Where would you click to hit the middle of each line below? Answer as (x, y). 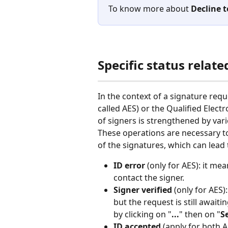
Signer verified (143, 190)
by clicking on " (142, 215)
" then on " (200, 215)
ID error (129, 166)
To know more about (150, 8)
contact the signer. (150, 178)
